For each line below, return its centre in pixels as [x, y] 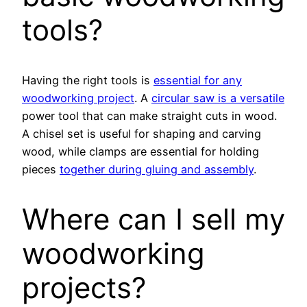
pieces [41, 169]
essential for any [198, 80]
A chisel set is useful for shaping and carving [142, 133]
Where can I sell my [153, 219]
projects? [84, 287]
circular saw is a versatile [218, 98]
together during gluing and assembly [157, 169]
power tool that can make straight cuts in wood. [149, 115]
